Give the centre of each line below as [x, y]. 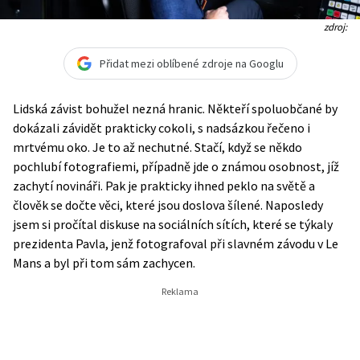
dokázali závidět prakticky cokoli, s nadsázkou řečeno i [162, 128]
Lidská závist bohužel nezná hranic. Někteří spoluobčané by [175, 108]
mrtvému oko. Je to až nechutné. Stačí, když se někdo [157, 147]
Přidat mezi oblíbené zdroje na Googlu [191, 63]
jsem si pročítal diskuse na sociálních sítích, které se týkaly [173, 224]
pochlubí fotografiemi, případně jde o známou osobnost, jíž [176, 166]
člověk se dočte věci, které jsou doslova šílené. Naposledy [168, 205]
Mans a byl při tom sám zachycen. [104, 263]
